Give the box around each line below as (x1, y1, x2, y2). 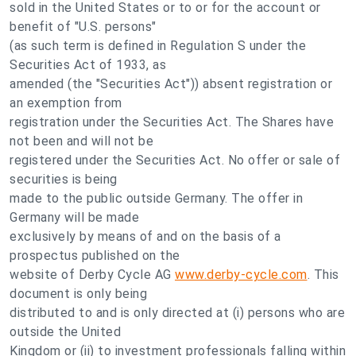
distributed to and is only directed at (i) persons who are (10, 305, 345, 320)
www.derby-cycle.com (175, 267, 308, 282)
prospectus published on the (10, 248, 180, 263)
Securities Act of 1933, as (10, 57, 166, 72)
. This (307, 267, 339, 282)
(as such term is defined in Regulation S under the (10, 38, 306, 53)
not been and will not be (10, 133, 153, 149)
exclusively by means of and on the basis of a (10, 229, 281, 244)
